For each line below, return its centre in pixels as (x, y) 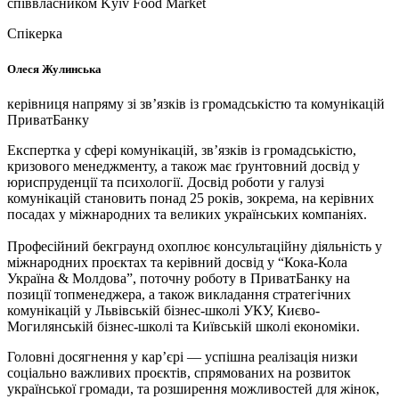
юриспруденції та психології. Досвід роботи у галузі (166, 182)
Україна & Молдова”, (73, 278)
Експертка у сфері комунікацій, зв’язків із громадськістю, (182, 150)
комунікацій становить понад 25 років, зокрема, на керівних (191, 198)
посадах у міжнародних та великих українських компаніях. (187, 214)
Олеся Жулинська (54, 69)
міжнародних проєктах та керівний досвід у (142, 262)
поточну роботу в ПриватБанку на (245, 278)
